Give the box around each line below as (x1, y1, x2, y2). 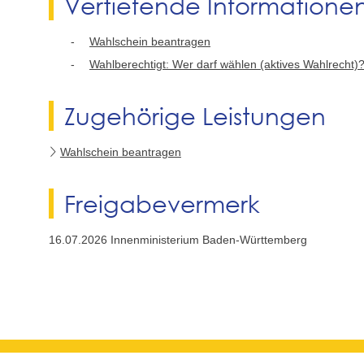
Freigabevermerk (64, 188, 261, 219)
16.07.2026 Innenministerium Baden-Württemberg (49, 233, 307, 247)
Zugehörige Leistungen (64, 100, 327, 130)
